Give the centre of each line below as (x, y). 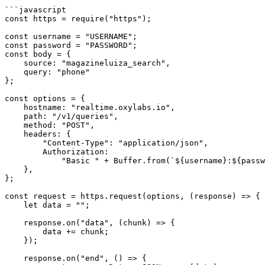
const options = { (45, 98)
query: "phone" (14, 72)
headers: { (14, 134)
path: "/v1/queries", (14, 116)
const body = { (38, 54)
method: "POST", (14, 125)
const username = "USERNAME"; (71, 36)
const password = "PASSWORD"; (71, 45)
